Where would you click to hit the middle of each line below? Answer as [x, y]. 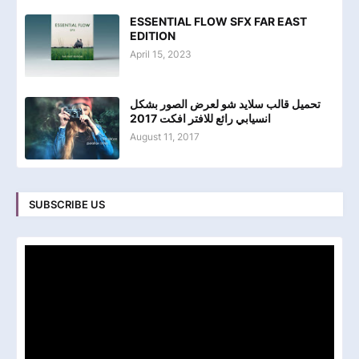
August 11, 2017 [165, 137]
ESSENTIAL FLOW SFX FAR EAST [218, 22]
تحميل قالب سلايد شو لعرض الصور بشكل [225, 104]
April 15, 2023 [161, 54]
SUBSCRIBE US [67, 204]
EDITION [153, 36]
